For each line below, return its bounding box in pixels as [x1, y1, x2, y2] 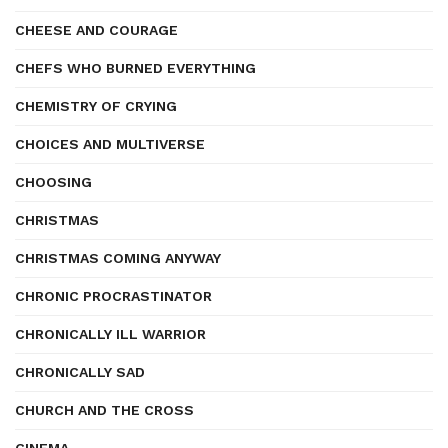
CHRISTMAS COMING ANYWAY [15, 250, 221, 266]
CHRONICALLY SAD [15, 364, 145, 380]
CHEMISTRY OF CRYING [15, 98, 177, 114]
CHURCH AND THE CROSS [15, 402, 194, 418]
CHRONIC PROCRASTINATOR [15, 288, 212, 304]
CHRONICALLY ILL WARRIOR [15, 326, 206, 342]
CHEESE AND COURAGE [15, 22, 178, 38]
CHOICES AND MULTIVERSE [15, 136, 205, 152]
